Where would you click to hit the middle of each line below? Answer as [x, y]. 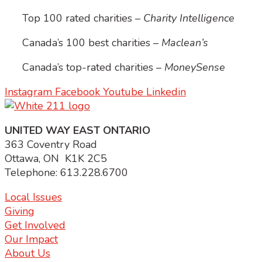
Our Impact [31, 239]
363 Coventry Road [51, 144]
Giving [20, 211]
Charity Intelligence [189, 18]
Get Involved [35, 225]
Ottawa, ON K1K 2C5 [56, 158]
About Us [27, 253]
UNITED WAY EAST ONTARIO [77, 130]
